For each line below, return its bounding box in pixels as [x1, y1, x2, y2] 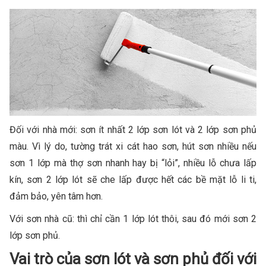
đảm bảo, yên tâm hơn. [9, 191, 103, 202]
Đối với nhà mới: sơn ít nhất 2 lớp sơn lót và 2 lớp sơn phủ [9, 124, 256, 136]
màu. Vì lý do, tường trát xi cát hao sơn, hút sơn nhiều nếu [9, 141, 256, 153]
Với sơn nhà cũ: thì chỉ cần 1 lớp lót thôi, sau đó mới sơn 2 [9, 213, 256, 225]
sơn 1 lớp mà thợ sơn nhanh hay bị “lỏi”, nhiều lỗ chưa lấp [9, 157, 256, 169]
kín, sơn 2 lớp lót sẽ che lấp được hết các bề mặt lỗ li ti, [9, 174, 256, 186]
